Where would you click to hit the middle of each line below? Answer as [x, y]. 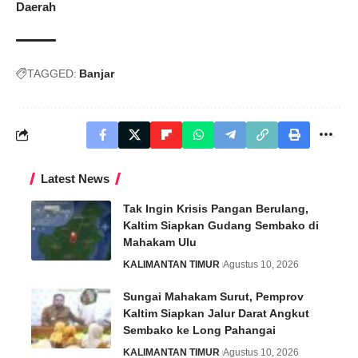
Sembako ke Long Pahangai [199, 330]
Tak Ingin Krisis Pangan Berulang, [216, 208]
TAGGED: [52, 73]
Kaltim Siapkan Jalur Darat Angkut [216, 313]
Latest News [75, 178]
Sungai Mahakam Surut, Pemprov [213, 296]
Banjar [97, 73]
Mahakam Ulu [160, 242]
